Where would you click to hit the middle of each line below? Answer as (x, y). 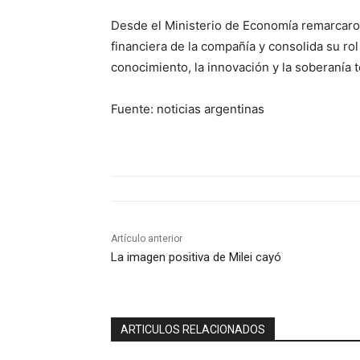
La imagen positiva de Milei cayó (196, 258)
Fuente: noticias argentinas (188, 109)
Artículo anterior (147, 239)
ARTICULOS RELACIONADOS (193, 330)
